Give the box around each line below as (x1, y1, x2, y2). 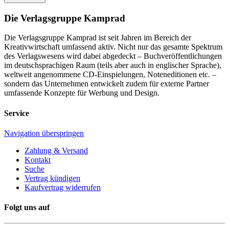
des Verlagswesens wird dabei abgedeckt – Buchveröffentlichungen (4, 52, 222, 61)
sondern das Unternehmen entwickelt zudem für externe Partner (4, 79, 209, 88)
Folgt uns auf (4, 203, 50, 212)
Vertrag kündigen (25, 173, 80, 182)
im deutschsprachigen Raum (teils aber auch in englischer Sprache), (4, 61, 221, 70)
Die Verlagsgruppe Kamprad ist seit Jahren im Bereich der (4, 33, 191, 42)
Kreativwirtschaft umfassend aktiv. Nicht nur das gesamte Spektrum (4, 42, 222, 52)
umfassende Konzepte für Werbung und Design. (4, 88, 159, 98)
